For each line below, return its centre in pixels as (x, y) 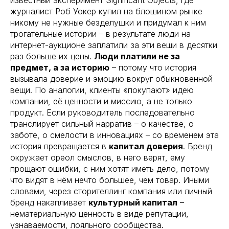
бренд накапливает (49, 202)
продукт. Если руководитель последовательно (102, 112)
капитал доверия (146, 146)
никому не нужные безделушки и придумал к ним (108, 22)
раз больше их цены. (52, 56)
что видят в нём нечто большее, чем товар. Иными (110, 180)
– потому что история (153, 67)
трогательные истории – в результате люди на (100, 33)
